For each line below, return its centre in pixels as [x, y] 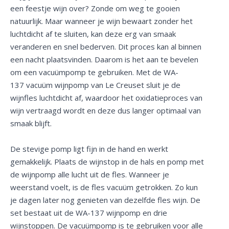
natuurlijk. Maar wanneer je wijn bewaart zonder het [101, 21]
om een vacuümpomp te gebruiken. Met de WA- [94, 72]
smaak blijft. [31, 123]
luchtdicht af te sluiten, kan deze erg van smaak [93, 33]
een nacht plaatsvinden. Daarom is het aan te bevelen [104, 59]
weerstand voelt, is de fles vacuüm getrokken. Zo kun [104, 187]
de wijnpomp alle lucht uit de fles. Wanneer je [90, 174]
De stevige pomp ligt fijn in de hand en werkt [89, 148]
